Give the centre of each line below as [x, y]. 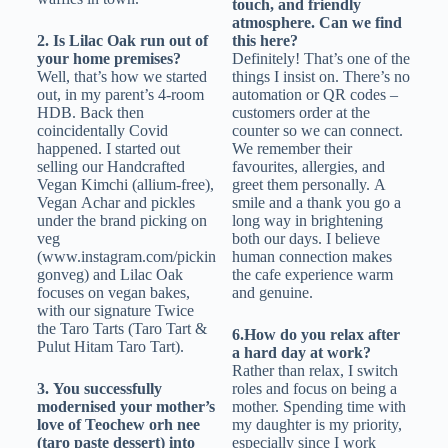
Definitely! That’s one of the [320, 59]
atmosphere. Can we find [316, 23]
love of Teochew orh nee [118, 425]
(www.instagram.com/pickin [126, 257]
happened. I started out [108, 149]
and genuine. [272, 293]
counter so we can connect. [317, 131]
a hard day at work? [301, 353]
